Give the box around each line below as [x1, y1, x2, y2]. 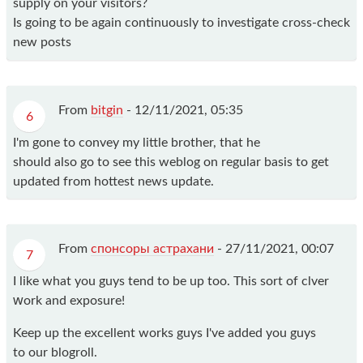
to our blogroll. [13, 345, 97, 359]
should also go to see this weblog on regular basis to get [13, 155, 329, 169]
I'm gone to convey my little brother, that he [13, 135, 260, 149]
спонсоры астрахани [91, 241, 214, 255]
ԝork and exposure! [13, 293, 125, 307]
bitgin [91, 103, 123, 117]
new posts [13, 36, 71, 49]
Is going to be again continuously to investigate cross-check [13, 16, 350, 30]
